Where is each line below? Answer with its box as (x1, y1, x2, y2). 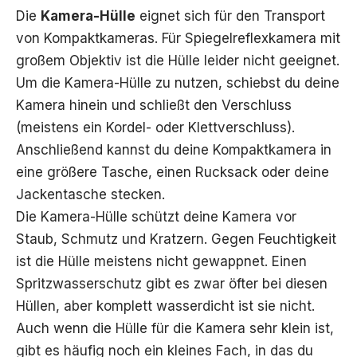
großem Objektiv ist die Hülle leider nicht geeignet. (16, 52, 339, 69)
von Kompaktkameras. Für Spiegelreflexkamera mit (16, 29, 340, 46)
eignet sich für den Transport (135, 7, 325, 24)
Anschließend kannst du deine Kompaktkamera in (16, 141, 331, 158)
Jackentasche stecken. (16, 186, 165, 202)
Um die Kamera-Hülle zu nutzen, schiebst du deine (16, 74, 339, 91)
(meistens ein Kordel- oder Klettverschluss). (16, 119, 295, 135)
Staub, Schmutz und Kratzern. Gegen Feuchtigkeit (16, 230, 336, 247)
